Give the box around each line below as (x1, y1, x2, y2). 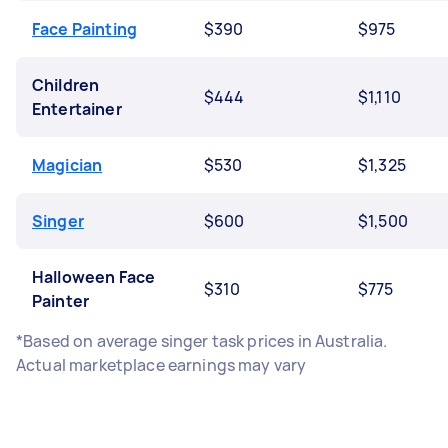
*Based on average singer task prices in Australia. (16, 330, 388, 352)
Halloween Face (32, 266, 156, 288)
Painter (32, 290, 90, 312)
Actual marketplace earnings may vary (16, 354, 307, 376)
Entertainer (32, 98, 122, 120)
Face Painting (32, 18, 137, 40)
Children (32, 74, 100, 96)
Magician (32, 154, 103, 176)
